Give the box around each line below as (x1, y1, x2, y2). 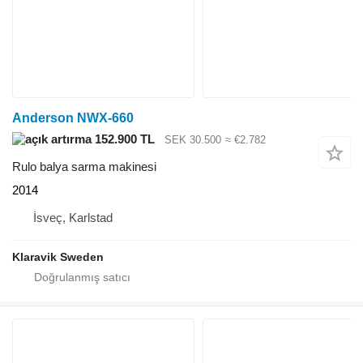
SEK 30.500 (164, 133, 221, 146)
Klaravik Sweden (12, 250, 104, 264)
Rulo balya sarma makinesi (12, 160, 156, 174)
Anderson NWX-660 (12, 110, 134, 125)
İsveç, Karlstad (33, 211, 113, 225)
